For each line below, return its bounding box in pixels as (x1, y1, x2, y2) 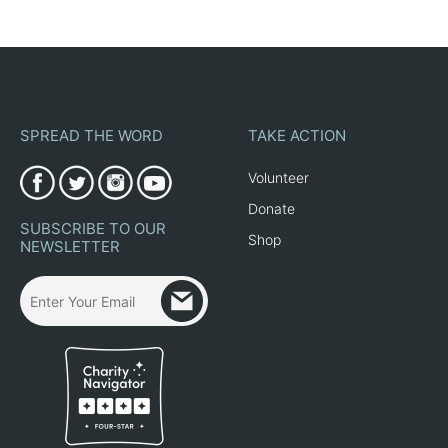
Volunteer (248, 169, 309, 186)
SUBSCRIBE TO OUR (20, 219, 166, 238)
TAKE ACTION (248, 126, 346, 145)
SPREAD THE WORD (20, 126, 163, 145)
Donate (248, 200, 295, 217)
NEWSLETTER (20, 237, 120, 256)
